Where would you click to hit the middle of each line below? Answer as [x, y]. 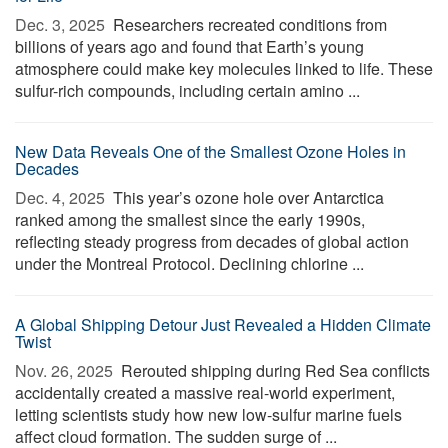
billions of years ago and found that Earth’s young [189, 46]
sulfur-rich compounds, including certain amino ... [187, 90]
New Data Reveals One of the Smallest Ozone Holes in [210, 151]
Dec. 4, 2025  [62, 197]
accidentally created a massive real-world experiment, [205, 392]
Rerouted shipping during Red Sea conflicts [273, 370]
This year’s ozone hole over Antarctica [246, 197]
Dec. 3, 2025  [62, 24]
